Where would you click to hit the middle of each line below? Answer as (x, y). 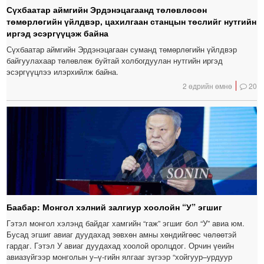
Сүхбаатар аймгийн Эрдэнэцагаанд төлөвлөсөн (107, 9)
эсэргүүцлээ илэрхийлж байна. (63, 71)
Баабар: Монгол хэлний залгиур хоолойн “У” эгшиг (115, 207)
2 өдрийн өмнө (208, 85)
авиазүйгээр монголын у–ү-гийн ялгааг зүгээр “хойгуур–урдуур (120, 256)
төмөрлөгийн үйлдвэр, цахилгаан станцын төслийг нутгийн (132, 21)
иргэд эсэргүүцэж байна (58, 33)
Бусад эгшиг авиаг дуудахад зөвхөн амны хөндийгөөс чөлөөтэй (122, 234)
